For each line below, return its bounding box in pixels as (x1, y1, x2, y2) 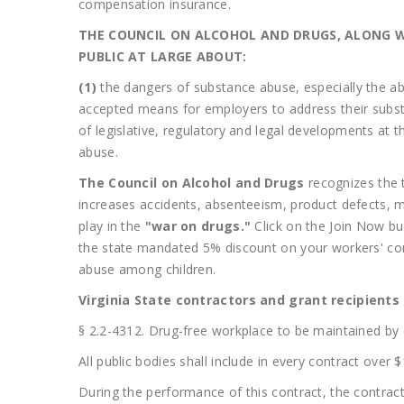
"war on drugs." (144, 217, 252, 234)
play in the (78, 217, 145, 234)
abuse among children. (78, 261, 216, 278)
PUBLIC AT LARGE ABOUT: (78, 48, 247, 65)
